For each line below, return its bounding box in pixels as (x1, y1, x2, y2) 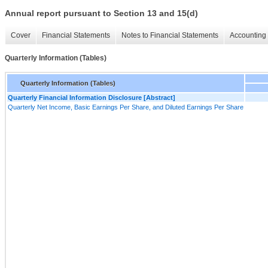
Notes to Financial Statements (121, 31, 218, 40)
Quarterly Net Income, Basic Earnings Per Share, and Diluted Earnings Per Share (8, 103, 243, 111)
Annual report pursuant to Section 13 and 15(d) (5, 8, 198, 19)
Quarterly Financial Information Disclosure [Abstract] (8, 93, 175, 101)
